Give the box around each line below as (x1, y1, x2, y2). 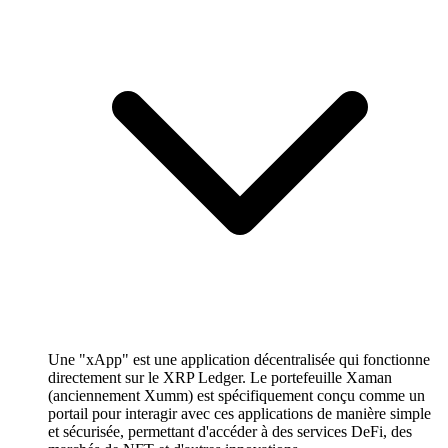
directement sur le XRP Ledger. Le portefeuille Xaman (48, 369, 392, 387)
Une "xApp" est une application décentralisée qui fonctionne (48, 351, 430, 369)
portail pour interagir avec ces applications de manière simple (48, 405, 431, 423)
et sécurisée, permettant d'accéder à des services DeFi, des (48, 423, 412, 441)
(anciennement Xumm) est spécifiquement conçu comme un (48, 387, 425, 405)
